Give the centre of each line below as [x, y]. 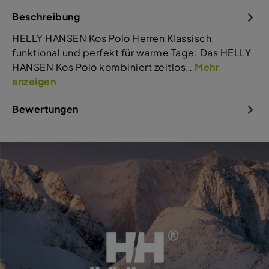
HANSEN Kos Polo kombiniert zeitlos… [103, 67]
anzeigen [34, 81]
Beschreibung [46, 16]
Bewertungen [45, 109]
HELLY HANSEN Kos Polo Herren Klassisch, [113, 38]
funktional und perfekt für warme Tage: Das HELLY [131, 52]
